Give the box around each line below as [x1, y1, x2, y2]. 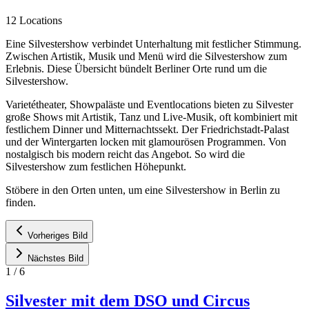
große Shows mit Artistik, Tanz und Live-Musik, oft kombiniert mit [6, 110, 297, 123]
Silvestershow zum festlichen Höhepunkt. [6, 160, 186, 172]
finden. [6, 196, 36, 208]
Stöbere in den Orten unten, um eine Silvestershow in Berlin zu [6, 183, 280, 196]
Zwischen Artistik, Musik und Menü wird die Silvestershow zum [6, 50, 287, 62]
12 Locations [6, 14, 62, 26]
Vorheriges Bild [28, 230, 88, 241]
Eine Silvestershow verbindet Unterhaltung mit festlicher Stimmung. [6, 37, 301, 50]
